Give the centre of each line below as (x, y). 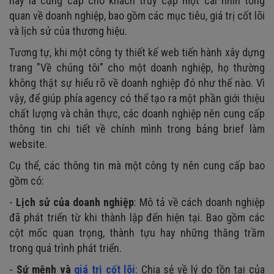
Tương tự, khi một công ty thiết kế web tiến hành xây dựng (137, 52)
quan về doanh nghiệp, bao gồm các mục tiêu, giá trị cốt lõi (137, 15)
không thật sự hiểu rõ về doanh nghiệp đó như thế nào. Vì (137, 83)
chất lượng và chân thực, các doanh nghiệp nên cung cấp (137, 113)
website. (28, 144)
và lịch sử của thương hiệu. (68, 31)
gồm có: (27, 180)
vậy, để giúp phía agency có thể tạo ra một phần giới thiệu (137, 98)
